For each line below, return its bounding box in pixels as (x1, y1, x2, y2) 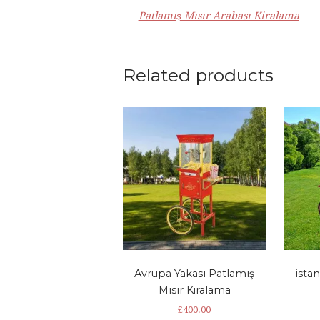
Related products (123, 64, 274, 86)
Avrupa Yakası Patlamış (134, 266, 255, 280)
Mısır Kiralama (158, 283, 231, 296)
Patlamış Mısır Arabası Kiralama (138, 9, 299, 21)
